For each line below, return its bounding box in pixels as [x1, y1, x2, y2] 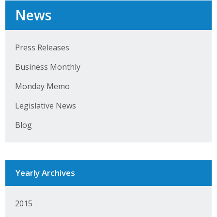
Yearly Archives [15, 167, 75, 178]
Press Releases [15, 42, 69, 53]
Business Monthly [15, 61, 80, 72]
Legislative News [15, 100, 76, 111]
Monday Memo [15, 80, 70, 92]
